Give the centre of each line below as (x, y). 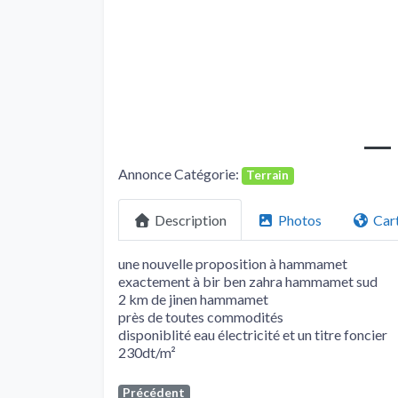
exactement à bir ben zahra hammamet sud (248, 282)
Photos (300, 219)
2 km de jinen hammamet (193, 299)
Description (191, 219)
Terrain (268, 175)
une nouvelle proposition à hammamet (233, 264)
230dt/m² (147, 353)
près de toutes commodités (201, 317)
